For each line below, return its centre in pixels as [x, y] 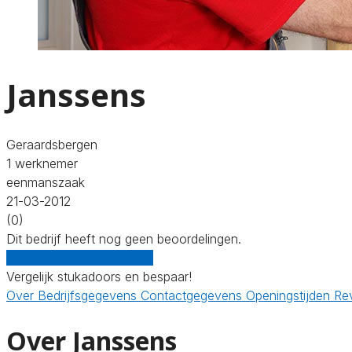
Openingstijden [290, 295]
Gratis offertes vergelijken [80, 257]
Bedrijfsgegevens [89, 295]
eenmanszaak [46, 182]
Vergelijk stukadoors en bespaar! [99, 276]
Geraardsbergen [52, 144]
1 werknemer [42, 163]
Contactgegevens [193, 295]
